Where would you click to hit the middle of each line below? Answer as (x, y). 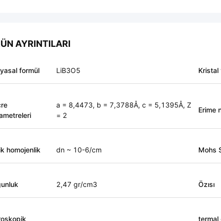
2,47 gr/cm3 (77, 184)
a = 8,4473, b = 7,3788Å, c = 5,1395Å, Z (124, 105)
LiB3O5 (68, 70)
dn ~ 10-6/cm (79, 150)
